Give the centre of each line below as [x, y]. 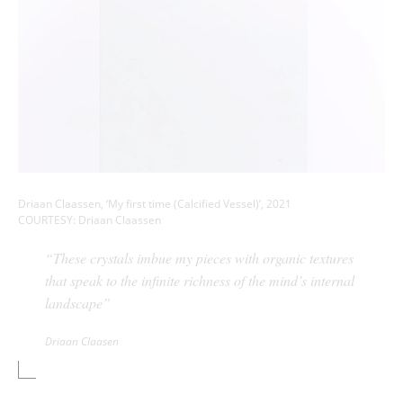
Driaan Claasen [82, 341]
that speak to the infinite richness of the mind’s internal [200, 280]
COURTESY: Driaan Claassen [90, 219]
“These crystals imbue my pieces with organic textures [199, 257]
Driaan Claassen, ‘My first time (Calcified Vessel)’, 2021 [155, 203]
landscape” [78, 302]
